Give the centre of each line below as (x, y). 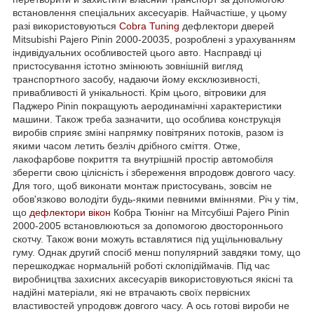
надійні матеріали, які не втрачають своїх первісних (131, 292)
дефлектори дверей (227, 26)
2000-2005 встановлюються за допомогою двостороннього (148, 225)
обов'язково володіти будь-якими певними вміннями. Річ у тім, (156, 199)
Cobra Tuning (149, 26)
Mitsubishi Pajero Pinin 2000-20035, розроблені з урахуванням (154, 39)
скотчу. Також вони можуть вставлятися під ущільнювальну (148, 239)
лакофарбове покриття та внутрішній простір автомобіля (143, 159)
